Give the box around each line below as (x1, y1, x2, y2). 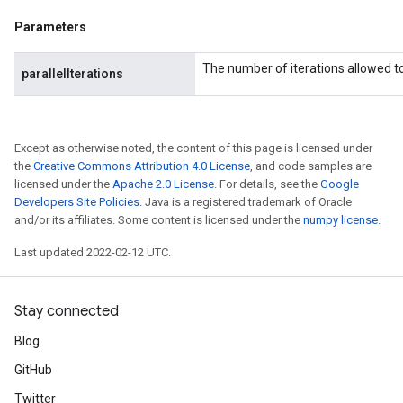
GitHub (14, 363, 52, 377)
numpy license (303, 213, 378, 227)
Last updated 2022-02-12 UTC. (14, 246, 171, 259)
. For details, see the (214, 177, 320, 191)
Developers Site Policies (14, 195, 139, 209)
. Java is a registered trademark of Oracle (139, 195, 352, 209)
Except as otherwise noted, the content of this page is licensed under (14, 141, 372, 155)
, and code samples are (250, 159, 372, 173)
